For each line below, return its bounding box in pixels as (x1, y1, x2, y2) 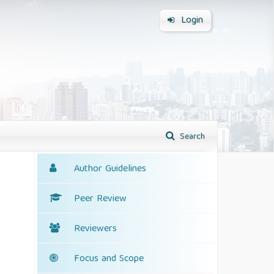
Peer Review (74, 191, 127, 208)
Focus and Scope (74, 251, 144, 268)
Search (177, 130, 205, 144)
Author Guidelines (74, 161, 146, 178)
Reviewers (74, 221, 117, 238)
